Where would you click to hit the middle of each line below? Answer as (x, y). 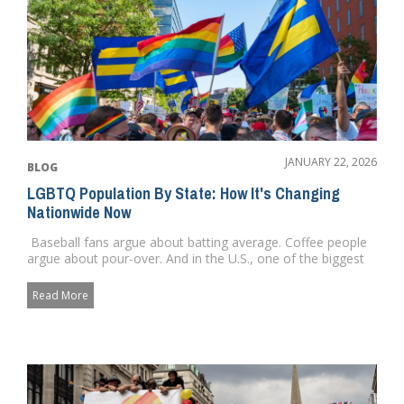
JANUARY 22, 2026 (331, 162)
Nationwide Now (79, 213)
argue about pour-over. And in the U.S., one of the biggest (196, 259)
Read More (60, 296)
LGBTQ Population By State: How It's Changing (184, 194)
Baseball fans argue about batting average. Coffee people (197, 243)
